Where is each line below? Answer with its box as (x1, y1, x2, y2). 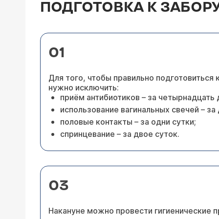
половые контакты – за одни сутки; (60, 117, 196, 127)
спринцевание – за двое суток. (60, 129, 179, 139)
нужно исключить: (48, 83, 119, 92)
